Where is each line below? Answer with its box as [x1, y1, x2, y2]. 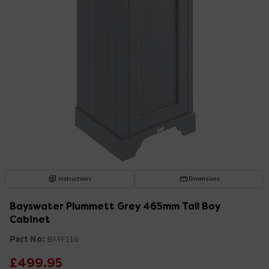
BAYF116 [47, 233, 78, 244]
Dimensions [188, 174, 220, 183]
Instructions [58, 174, 92, 183]
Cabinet [10, 213, 50, 226]
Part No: [10, 232, 45, 244]
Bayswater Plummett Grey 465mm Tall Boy [10, 199, 220, 213]
